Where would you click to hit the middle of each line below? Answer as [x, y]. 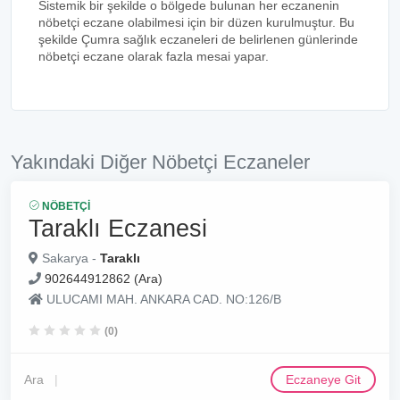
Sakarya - [69, 258]
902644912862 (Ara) [104, 279]
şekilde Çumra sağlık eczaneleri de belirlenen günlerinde [198, 39]
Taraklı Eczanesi [118, 228]
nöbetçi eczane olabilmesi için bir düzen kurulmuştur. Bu [196, 22]
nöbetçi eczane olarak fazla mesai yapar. [154, 56]
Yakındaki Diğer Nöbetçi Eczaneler [160, 162]
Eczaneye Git [323, 379]
